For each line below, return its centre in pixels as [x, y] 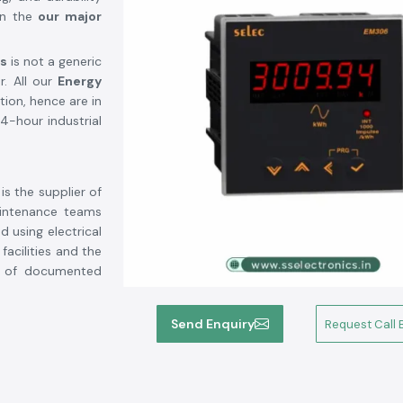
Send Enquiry [212, 324]
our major [70, 16]
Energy [80, 81]
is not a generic [54, 61]
